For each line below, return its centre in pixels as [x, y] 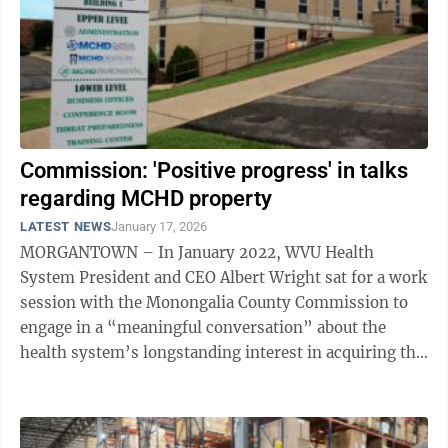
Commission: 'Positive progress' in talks [214, 170]
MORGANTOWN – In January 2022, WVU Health [197, 252]
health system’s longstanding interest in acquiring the [222, 352]
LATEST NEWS [66, 226]
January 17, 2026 [159, 226]
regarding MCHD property [146, 198]
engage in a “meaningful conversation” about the [203, 327]
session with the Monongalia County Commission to [214, 302]
